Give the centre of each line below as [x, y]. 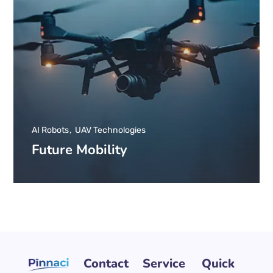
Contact [106, 264]
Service [164, 264]
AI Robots [51, 130]
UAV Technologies [111, 130]
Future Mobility [80, 150]
